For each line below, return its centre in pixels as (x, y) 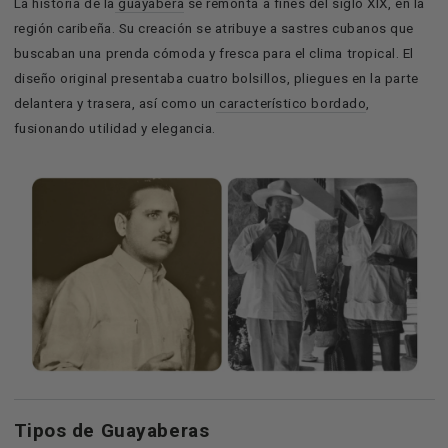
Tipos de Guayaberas (111, 430)
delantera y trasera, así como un (114, 102)
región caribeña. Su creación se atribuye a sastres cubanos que (213, 27)
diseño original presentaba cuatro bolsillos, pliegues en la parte (216, 77)
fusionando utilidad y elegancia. (114, 127)
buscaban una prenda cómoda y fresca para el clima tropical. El (213, 52)
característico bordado (291, 102)
